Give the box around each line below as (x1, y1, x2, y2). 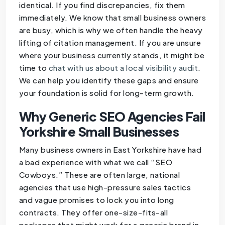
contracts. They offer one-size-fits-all (19, 207, 168, 217)
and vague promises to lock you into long (19, 195, 174, 205)
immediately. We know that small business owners (19, 13, 206, 23)
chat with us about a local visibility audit (48, 63, 198, 73)
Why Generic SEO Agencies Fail (19, 108, 205, 125)
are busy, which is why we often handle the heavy (19, 25, 203, 35)
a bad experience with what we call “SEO (19, 157, 173, 167)
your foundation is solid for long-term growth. (19, 88, 194, 98)
